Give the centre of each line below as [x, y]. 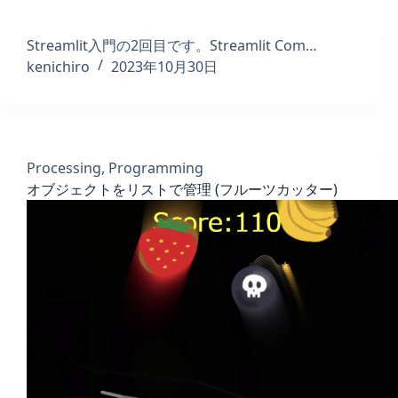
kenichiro [58, 66]
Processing [64, 167]
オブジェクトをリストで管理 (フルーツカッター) [182, 189]
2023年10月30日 [164, 66]
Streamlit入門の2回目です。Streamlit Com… [172, 45]
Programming [156, 167]
